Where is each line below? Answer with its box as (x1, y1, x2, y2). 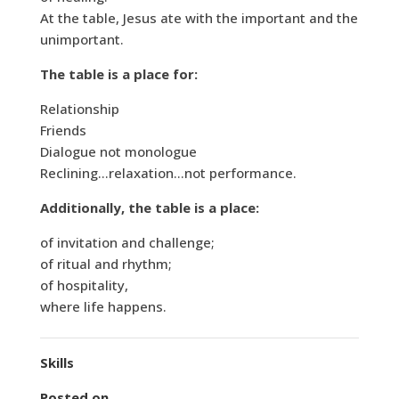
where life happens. (39, 297, 167, 316)
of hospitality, (39, 276, 128, 295)
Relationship (39, 100, 119, 118)
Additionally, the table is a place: (39, 199, 259, 217)
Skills (39, 354, 74, 372)
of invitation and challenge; (39, 233, 215, 252)
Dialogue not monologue (39, 142, 197, 161)
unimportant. (39, 30, 124, 49)
